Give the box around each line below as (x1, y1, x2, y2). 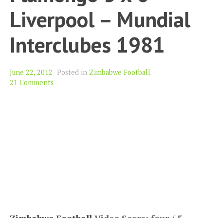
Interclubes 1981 (10, 31, 165, 59)
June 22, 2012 (10, 68, 53, 77)
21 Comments (10, 78, 54, 88)
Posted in (57, 68, 89, 77)
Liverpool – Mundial (10, 5, 190, 34)
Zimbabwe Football (89, 68, 150, 77)
